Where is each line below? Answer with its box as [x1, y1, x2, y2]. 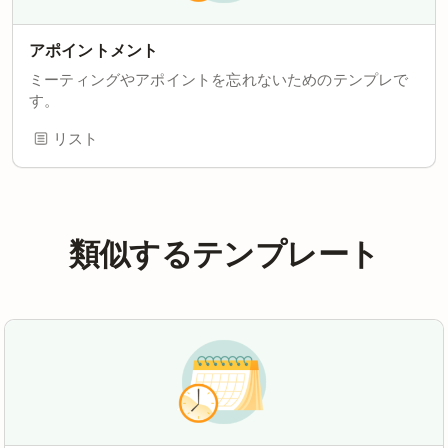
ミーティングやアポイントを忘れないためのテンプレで [29, 70, 409, 88]
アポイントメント [29, 40, 159, 60]
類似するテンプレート [68, 229, 380, 272]
